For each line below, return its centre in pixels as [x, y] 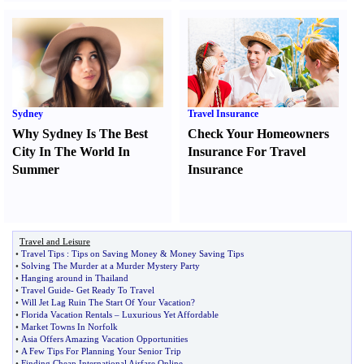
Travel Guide [46, 290]
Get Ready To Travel [115, 290]
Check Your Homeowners [259, 134]
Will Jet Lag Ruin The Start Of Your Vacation [106, 302]
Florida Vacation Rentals [67, 314]
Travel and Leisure [55, 241]
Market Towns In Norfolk [69, 327]
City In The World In [71, 152]
